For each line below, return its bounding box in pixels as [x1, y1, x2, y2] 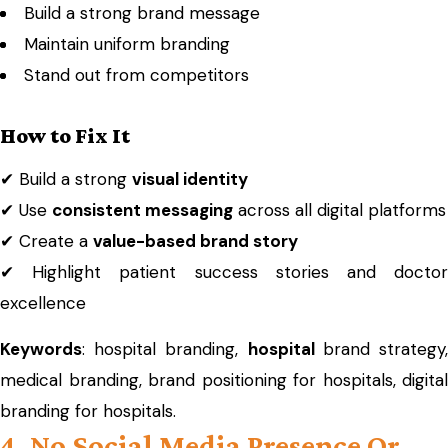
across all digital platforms [233, 199, 446, 221]
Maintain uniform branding [24, 33, 230, 55]
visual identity [132, 168, 248, 190]
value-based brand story [93, 230, 298, 252]
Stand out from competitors [24, 64, 249, 86]
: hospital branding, [82, 338, 248, 360]
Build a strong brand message [24, 2, 260, 24]
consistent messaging [52, 199, 233, 221]
